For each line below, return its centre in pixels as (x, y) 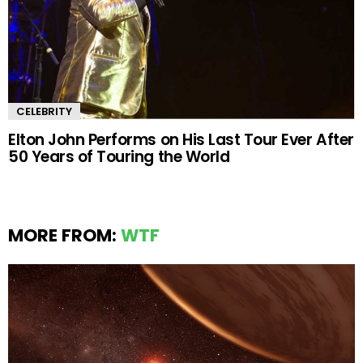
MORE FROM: (64, 236)
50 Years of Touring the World (119, 157)
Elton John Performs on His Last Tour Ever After (181, 140)
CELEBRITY (44, 112)
